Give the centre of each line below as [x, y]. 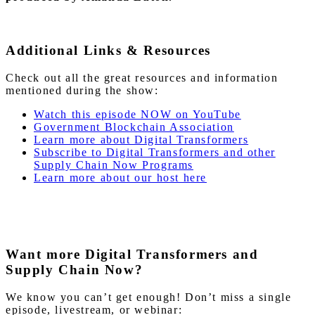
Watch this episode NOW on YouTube [137, 114]
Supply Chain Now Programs [114, 165]
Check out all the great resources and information [142, 77]
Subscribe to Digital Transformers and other [155, 152]
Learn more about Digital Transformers [141, 139]
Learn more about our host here [120, 177]
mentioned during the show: [82, 90]
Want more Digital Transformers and [132, 255]
